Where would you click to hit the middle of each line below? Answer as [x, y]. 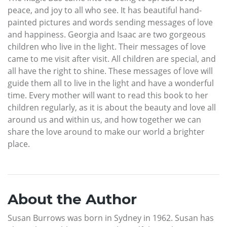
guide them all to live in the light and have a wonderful [111, 83]
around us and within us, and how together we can [104, 119]
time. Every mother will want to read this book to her [108, 95]
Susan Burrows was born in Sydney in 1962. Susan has [111, 218]
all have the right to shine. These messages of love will [110, 71]
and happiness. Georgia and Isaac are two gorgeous [107, 34]
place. [19, 144]
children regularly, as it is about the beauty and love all [112, 107]
